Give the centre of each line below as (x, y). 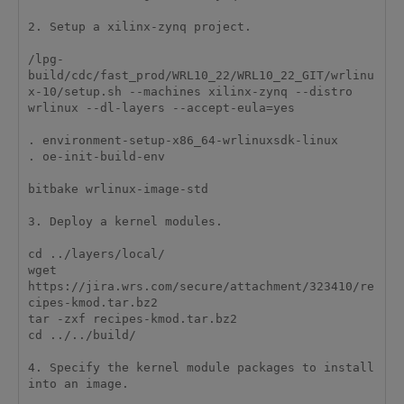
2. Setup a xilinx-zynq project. (139, 27)
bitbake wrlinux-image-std (118, 189)
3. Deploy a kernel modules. (125, 222)
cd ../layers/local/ (96, 254)
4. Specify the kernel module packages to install (201, 368)
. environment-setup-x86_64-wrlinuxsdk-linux (186, 141)
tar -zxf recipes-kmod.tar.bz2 (136, 319)
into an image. (78, 384)
